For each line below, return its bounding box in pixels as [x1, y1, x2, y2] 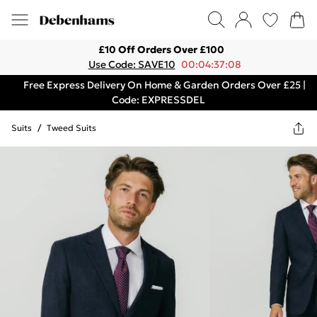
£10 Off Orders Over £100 [98, 43, 224, 56]
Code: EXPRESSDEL [112, 93, 205, 106]
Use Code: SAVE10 [88, 58, 175, 71]
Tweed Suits [47, 122, 96, 133]
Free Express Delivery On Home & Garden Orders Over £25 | [23, 79, 306, 91]
